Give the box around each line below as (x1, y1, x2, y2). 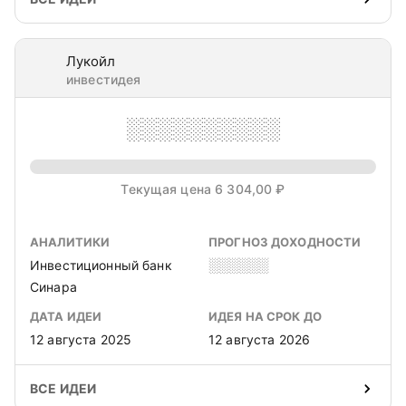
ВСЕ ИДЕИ (30, 381, 97, 396)
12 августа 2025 (30, 332, 132, 347)
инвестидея (66, 72, 141, 87)
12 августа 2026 (208, 332, 311, 347)
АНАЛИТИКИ (30, 235, 111, 249)
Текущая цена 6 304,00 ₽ (121, 181, 285, 197)
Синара (30, 279, 77, 295)
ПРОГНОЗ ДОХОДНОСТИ (208, 235, 362, 249)
